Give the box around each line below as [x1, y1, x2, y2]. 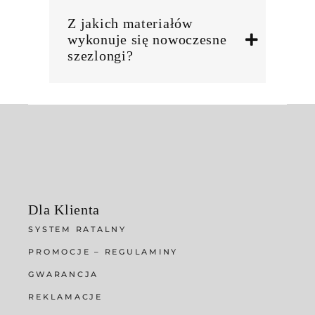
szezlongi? [67, 48, 134, 64]
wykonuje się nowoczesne [67, 32, 227, 48]
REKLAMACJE [28, 292, 103, 302]
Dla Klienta [28, 202, 101, 218]
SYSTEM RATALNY [28, 224, 127, 235]
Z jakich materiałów [67, 15, 193, 32]
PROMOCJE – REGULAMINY [28, 247, 179, 257]
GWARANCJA [28, 269, 99, 280]
